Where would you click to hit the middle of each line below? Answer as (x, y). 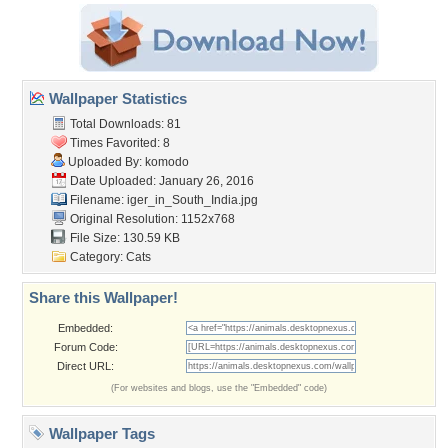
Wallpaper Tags (100, 433)
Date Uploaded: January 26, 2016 (160, 181)
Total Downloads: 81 (124, 124)
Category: (96, 257)
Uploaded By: (105, 162)
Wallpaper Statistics (116, 98)
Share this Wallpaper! (103, 297)
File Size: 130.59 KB (123, 238)
